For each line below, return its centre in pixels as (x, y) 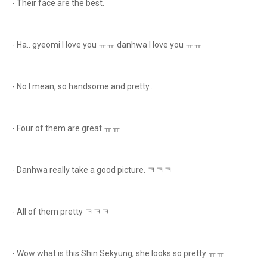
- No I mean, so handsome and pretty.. (83, 86)
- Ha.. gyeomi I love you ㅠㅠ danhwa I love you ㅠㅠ (107, 45)
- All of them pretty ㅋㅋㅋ (61, 212)
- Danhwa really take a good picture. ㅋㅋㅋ (92, 170)
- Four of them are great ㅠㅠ (66, 128)
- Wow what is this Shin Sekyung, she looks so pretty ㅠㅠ (118, 253)
